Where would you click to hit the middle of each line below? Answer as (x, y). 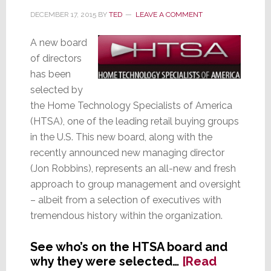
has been (50, 74)
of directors (56, 59)
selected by (56, 90)
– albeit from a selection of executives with (126, 200)
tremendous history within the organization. (126, 216)
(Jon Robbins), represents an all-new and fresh (133, 169)
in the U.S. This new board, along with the (121, 137)
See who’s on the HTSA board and (129, 247)
